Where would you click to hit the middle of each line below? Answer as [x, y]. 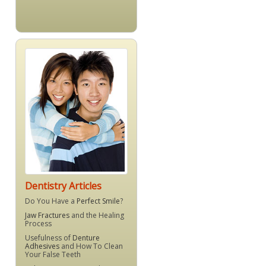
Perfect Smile [98, 201]
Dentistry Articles [63, 186]
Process [38, 224]
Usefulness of [49, 238]
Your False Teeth [53, 255]
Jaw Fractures [47, 216]
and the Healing [97, 216]
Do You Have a [51, 201]
